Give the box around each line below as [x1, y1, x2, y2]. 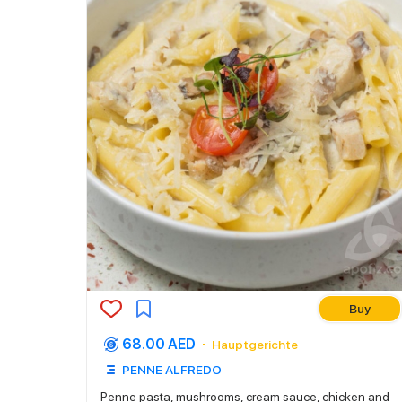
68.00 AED [122, 336, 196, 353]
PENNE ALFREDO [122, 363, 222, 377]
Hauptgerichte [212, 337, 298, 352]
